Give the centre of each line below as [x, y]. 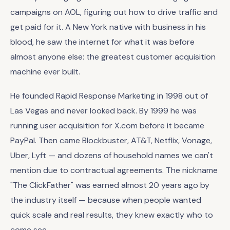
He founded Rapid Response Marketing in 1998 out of [109, 96]
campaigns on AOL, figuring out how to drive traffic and [114, 12]
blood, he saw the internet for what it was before [102, 42]
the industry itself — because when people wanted [106, 200]
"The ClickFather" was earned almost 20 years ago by [110, 185]
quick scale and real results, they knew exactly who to [112, 215]
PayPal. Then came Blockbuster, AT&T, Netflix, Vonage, [111, 140]
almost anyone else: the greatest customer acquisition [113, 57]
